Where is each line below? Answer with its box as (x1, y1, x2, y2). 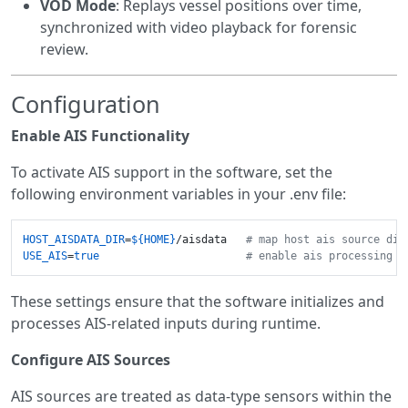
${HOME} (131, 233, 176, 247)
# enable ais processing (246, 250, 399, 263)
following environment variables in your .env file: (11, 184, 346, 205)
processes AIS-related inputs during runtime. (11, 313, 321, 334)
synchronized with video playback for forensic (40, 17, 357, 38)
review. (40, 39, 88, 60)
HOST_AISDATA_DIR (23, 233, 125, 247)
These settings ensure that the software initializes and (11, 291, 384, 312)
